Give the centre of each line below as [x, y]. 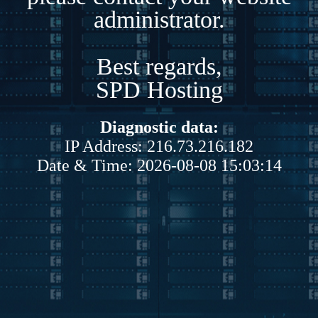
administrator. [159, 19]
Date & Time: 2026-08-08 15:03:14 [159, 165]
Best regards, [159, 66]
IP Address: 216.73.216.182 [159, 146]
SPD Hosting [159, 89]
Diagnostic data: [159, 127]
